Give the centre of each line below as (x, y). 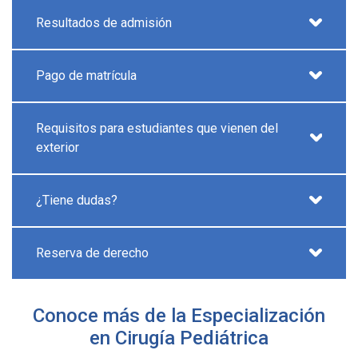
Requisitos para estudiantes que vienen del (157, 128)
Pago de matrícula (86, 75)
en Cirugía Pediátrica (179, 338)
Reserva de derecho (92, 253)
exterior (58, 147)
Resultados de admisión (104, 22)
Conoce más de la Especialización (179, 315)
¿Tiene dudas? (77, 200)
